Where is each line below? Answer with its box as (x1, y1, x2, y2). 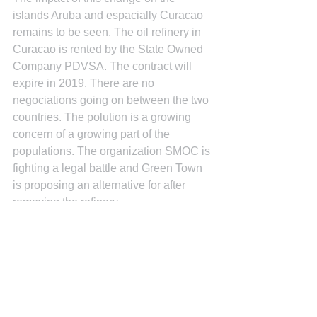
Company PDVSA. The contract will (13, 60, 195, 72)
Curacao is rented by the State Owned (13, 43, 206, 55)
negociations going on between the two (13, 94, 212, 106)
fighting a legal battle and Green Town (13, 162, 205, 174)
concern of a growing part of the (13, 128, 173, 140)
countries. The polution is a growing (13, 111, 194, 123)
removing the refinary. (13, 196, 120, 208)
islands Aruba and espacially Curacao (13, 9, 206, 21)
